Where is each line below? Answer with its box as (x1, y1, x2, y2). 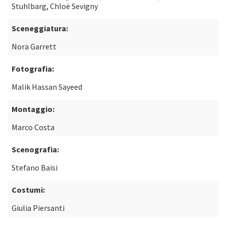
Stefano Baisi (12, 162, 58, 173)
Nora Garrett (12, 41, 56, 51)
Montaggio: (12, 104, 54, 114)
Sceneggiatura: (12, 23, 68, 33)
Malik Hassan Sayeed (12, 82, 82, 92)
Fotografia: (12, 64, 54, 74)
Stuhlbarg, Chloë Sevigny (12, 1, 98, 11)
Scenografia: (12, 144, 59, 154)
